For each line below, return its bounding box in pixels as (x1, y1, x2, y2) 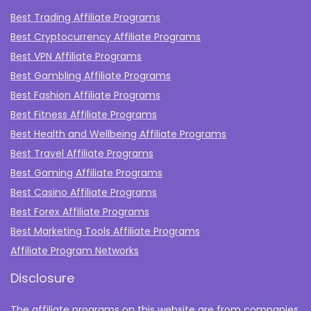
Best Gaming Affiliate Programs (10, 166, 162, 180)
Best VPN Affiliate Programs (10, 49, 142, 64)
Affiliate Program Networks (10, 244, 139, 258)
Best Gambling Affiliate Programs (10, 69, 171, 83)
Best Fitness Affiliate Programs (10, 108, 157, 122)
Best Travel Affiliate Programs (10, 146, 153, 161)
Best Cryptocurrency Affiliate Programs (10, 30, 201, 44)
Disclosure (10, 269, 74, 287)
